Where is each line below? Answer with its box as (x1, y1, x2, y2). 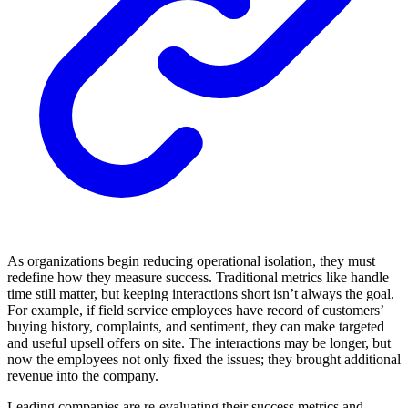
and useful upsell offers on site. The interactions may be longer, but (7, 335, 391, 352)
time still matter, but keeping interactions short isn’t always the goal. (7, 286, 394, 302)
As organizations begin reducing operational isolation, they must (7, 253, 375, 270)
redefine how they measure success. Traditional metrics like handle (7, 270, 389, 286)
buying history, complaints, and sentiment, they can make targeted (7, 319, 384, 335)
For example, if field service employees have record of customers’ (7, 302, 383, 319)
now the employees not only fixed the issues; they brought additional (7, 352, 401, 368)
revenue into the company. (7, 368, 158, 384)
